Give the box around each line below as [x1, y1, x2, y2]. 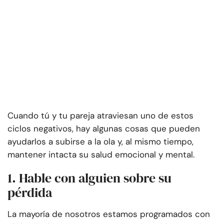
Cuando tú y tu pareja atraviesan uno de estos [7, 110, 193, 121]
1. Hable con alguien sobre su [7, 169, 171, 187]
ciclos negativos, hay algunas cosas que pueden [7, 123, 200, 134]
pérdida [7, 183, 52, 202]
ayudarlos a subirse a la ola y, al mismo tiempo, [7, 136, 193, 147]
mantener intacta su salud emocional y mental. [7, 149, 194, 160]
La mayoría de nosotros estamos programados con [7, 208, 210, 220]
